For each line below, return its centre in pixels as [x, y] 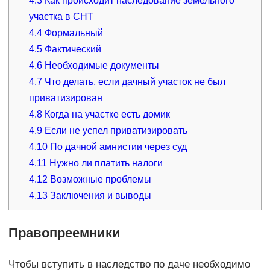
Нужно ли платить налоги [105, 163]
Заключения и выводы [100, 195]
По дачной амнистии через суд [118, 146]
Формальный [73, 33]
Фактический [72, 49]
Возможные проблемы [100, 179]
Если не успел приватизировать [115, 130]
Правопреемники [64, 233]
